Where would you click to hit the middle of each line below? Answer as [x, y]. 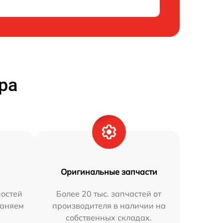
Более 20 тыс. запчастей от [109, 194]
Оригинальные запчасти [109, 172]
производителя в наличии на [109, 206]
